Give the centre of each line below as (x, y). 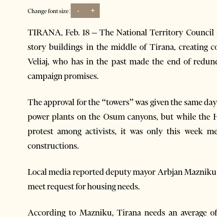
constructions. (53, 146)
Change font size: (49, 11)
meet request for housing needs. (84, 187)
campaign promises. (63, 76)
